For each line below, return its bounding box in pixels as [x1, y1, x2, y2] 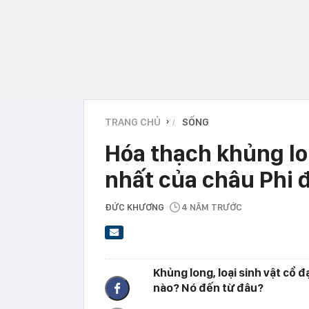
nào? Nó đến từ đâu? [153, 281, 263, 295]
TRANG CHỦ [105, 115, 161, 128]
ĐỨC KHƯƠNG [105, 201, 164, 212]
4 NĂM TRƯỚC [181, 201, 242, 212]
